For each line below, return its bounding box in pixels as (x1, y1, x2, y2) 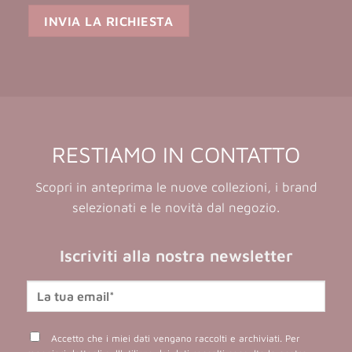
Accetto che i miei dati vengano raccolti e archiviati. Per (47, 332, 300, 344)
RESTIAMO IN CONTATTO (52, 141, 300, 168)
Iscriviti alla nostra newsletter (59, 246, 293, 266)
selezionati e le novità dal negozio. (72, 200, 280, 216)
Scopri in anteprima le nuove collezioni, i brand (35, 179, 317, 196)
